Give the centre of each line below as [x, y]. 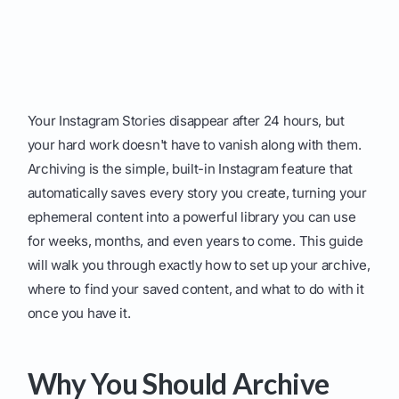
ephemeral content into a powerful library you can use [191, 217]
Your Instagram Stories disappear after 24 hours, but [186, 121]
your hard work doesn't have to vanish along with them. [194, 145]
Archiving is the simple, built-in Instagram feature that [190, 169]
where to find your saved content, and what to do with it [195, 289]
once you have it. [79, 313]
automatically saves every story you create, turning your [197, 193]
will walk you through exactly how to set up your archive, [199, 265]
